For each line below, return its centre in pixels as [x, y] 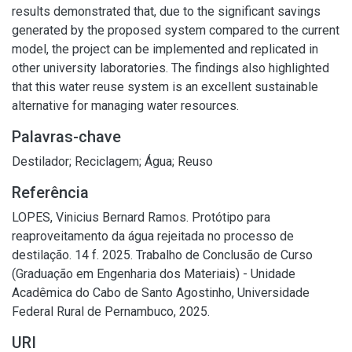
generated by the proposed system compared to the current [176, 30]
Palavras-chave [66, 137]
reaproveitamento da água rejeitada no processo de [153, 236]
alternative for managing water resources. [125, 106]
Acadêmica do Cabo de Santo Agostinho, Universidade [161, 293]
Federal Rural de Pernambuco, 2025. [111, 312]
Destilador [40, 161]
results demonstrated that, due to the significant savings [166, 11]
